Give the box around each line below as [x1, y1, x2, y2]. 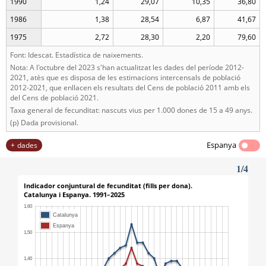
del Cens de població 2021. [10, 93, 99, 103]
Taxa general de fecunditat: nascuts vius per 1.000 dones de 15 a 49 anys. [10, 105, 252, 115]
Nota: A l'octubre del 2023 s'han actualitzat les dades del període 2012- [10, 62, 244, 72]
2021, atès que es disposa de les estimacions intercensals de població [10, 72, 240, 83]
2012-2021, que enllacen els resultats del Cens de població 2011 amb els [10, 83, 250, 93]
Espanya [207, 140, 236, 150]
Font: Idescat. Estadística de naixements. [10, 50, 143, 60]
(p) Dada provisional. [10, 118, 78, 128]
